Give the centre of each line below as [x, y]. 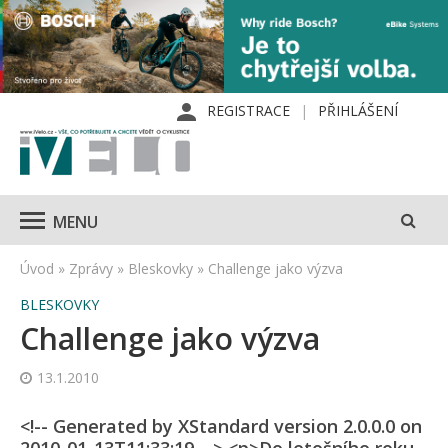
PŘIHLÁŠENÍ [358, 111]
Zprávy [91, 269]
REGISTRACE [248, 111]
